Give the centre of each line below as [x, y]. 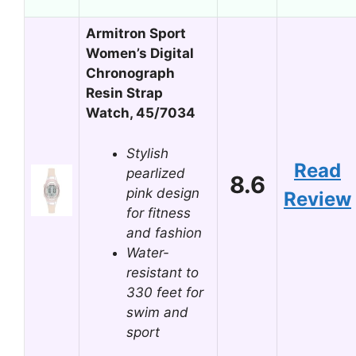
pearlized [156, 173]
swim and [157, 312]
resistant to [163, 272]
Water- [148, 252]
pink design [163, 193]
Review [317, 199]
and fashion [164, 232]
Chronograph [130, 73]
